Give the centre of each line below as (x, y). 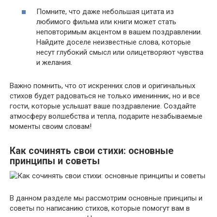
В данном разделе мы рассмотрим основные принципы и (106, 198)
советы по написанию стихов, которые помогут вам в (100, 208)
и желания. (54, 62)
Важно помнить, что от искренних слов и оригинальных (102, 85)
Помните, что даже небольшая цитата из (105, 11)
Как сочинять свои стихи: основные (92, 151)
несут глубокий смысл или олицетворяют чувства (120, 52)
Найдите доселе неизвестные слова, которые (114, 42)
